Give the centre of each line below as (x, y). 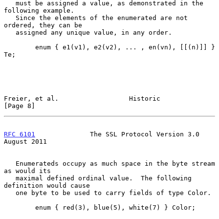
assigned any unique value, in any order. (10, 32)
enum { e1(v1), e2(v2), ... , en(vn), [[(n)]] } (20, 47)
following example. (39, 10)
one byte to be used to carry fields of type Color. (10, 193)
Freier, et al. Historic (82, 98)
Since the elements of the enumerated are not (10, 18)
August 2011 (25, 141)
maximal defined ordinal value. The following (10, 178)
